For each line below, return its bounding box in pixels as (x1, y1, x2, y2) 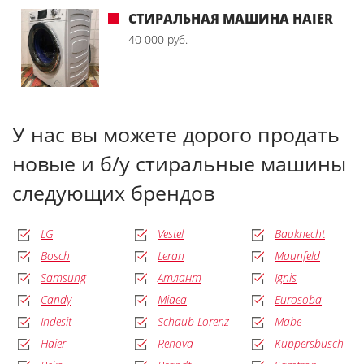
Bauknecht (275, 225, 325, 241)
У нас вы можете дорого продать (12, 120, 340, 148)
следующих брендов (12, 179, 214, 206)
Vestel (158, 225, 184, 241)
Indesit (41, 313, 71, 329)
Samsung (41, 269, 86, 285)
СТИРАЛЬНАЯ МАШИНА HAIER (128, 9, 333, 28)
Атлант (158, 269, 201, 285)
